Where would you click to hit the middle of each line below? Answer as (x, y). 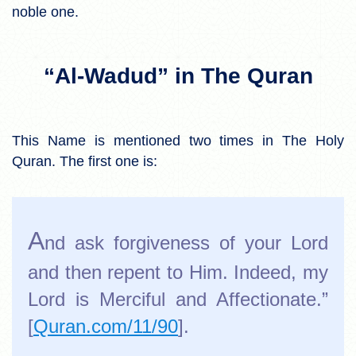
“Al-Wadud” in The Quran (178, 75)
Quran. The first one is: (85, 161)
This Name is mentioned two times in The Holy (178, 140)
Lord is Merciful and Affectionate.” (178, 299)
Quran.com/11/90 (106, 326)
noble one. (45, 12)
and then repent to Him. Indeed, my (178, 272)
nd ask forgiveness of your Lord (186, 242)
